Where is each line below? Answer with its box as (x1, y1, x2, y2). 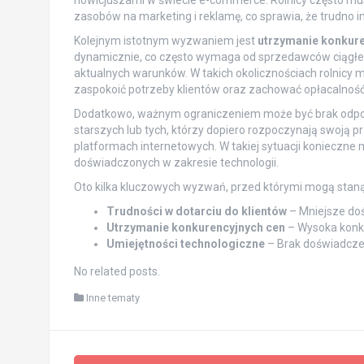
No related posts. (73, 265, 160, 278)
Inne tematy (85, 292, 140, 304)
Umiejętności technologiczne (106, 237, 265, 250)
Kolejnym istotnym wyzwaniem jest (73, 34, 258, 47)
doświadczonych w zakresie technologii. (73, 156, 279, 169)
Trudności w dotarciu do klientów (106, 205, 287, 218)
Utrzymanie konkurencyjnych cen (106, 221, 285, 234)
